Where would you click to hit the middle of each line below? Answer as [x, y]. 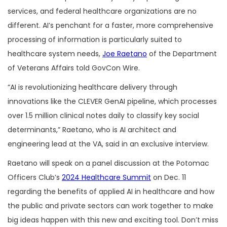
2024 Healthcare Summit [106, 177]
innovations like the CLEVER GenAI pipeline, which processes [112, 101]
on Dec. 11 [168, 177]
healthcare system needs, [55, 53]
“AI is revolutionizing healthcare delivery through [92, 87]
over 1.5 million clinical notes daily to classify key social [103, 115]
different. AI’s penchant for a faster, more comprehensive [110, 25]
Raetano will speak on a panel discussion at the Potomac [108, 163]
